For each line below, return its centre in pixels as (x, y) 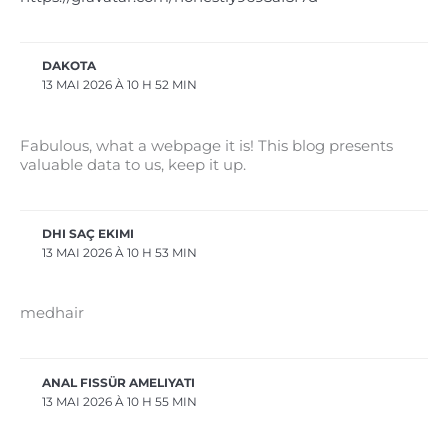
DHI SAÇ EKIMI (88, 234)
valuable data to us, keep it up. (133, 164)
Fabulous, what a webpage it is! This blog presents (206, 145)
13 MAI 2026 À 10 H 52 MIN (120, 85)
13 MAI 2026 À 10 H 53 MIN (120, 253)
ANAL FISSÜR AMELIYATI (119, 382)
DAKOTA (69, 66)
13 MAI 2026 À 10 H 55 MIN (120, 401)
